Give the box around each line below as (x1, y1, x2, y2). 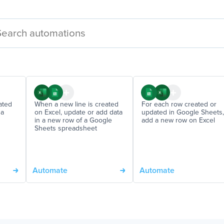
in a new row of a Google (34, 117, 112, 124)
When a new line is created (34, 101, 118, 108)
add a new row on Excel (141, 117, 215, 124)
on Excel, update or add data (34, 109, 122, 116)
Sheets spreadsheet (34, 125, 97, 132)
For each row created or (141, 101, 216, 108)
